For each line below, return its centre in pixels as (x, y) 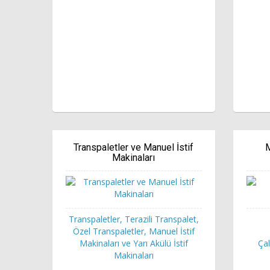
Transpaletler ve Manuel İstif (134, 147)
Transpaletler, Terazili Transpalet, (133, 219)
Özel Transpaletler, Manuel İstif (133, 231)
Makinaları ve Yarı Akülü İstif (133, 243)
